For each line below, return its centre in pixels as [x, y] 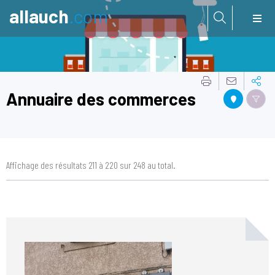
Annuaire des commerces [101, 99]
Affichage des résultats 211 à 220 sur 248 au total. [91, 165]
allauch [39, 16]
